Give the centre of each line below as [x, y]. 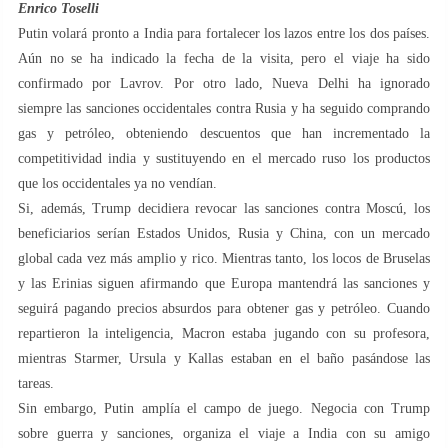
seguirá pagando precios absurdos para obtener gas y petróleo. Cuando [224, 308]
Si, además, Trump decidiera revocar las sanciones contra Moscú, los [224, 208]
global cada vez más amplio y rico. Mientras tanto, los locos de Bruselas [224, 258]
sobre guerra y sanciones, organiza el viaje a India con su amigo [224, 433]
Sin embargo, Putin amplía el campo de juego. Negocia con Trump [224, 408]
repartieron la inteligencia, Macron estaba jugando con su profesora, [224, 333]
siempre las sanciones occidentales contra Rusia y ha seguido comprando [224, 108]
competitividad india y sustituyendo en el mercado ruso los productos [224, 158]
